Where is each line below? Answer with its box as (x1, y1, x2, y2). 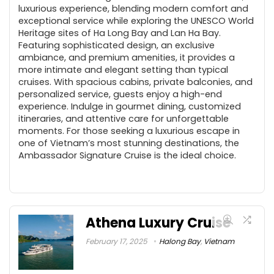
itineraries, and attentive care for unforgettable (18, 112, 229, 125)
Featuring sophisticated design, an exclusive (18, 39, 215, 51)
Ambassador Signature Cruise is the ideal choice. (18, 149, 236, 161)
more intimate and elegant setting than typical (18, 63, 228, 76)
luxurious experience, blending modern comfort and (18, 2, 248, 15)
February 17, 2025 (86, 235, 147, 246)
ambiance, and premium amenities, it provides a (18, 51, 235, 64)
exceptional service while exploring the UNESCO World (18, 14, 254, 27)
